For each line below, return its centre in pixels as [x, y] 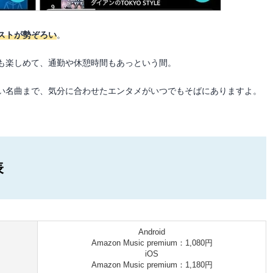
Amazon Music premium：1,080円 [152, 243]
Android [152, 232]
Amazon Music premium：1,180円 [152, 265]
